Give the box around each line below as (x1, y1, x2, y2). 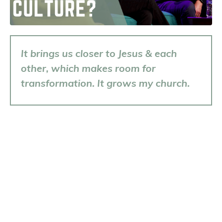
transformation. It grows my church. (21, 76, 192, 89)
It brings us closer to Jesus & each (21, 47, 177, 59)
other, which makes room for (21, 61, 156, 74)
